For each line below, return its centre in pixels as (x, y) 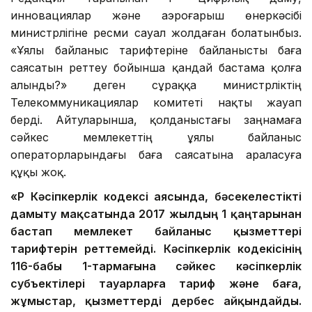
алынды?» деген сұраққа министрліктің (156, 85)
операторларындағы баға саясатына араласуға (156, 154)
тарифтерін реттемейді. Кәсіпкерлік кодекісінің (156, 248)
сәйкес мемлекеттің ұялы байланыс (156, 137)
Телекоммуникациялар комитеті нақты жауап (156, 102)
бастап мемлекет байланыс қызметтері (156, 231)
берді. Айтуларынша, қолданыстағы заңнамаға (156, 119)
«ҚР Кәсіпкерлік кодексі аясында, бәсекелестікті (156, 196)
